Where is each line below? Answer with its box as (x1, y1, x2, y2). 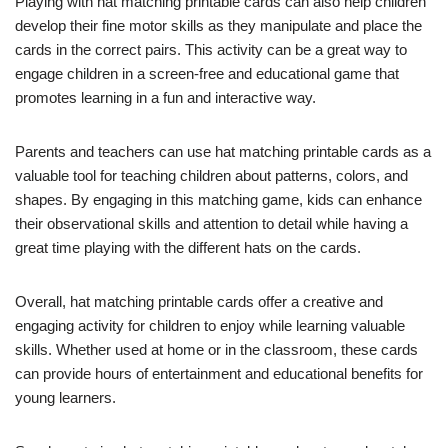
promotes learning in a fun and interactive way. (15, 88, 316, 106)
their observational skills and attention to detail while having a (15, 214, 408, 232)
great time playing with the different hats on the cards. (15, 238, 361, 256)
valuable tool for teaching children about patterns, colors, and (15, 166, 408, 184)
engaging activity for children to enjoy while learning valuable (15, 316, 405, 334)
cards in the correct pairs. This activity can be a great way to (15, 40, 407, 58)
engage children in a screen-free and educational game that (15, 64, 399, 82)
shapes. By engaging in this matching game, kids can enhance (15, 190, 422, 208)
